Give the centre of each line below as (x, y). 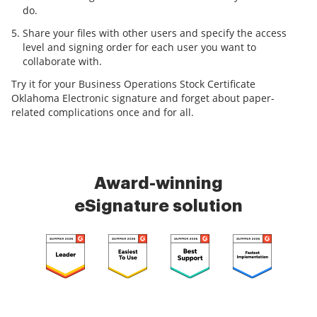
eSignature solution (158, 206)
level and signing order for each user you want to (139, 47)
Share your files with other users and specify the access (155, 33)
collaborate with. (62, 61)
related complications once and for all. (103, 112)
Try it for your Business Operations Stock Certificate (133, 84)
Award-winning (158, 183)
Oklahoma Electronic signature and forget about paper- (143, 98)
